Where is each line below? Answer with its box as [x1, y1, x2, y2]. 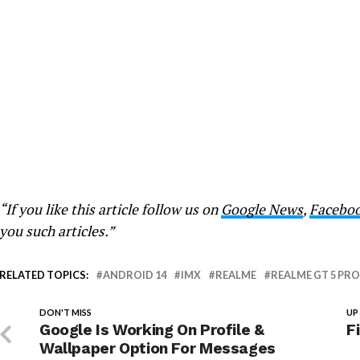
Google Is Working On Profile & [39, 321, 264, 339]
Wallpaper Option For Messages [39, 339, 280, 358]
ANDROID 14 [103, 268, 166, 281]
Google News [221, 200, 303, 219]
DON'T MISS [39, 307, 92, 317]
